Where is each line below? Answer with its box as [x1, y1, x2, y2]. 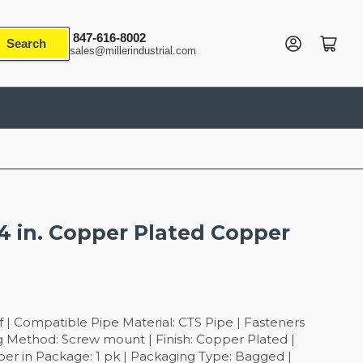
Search [6, 36, 46, 50]
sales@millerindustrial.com [70, 44, 196, 57]
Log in [292, 35, 301, 49]
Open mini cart [327, 35, 348, 49]
